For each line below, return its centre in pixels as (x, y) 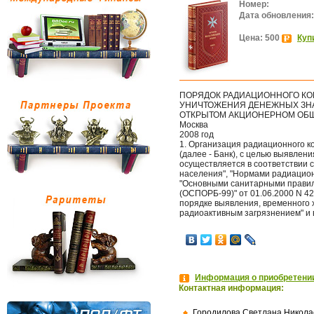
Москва (194, 125)
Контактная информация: (231, 288)
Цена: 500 (260, 38)
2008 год (197, 135)
